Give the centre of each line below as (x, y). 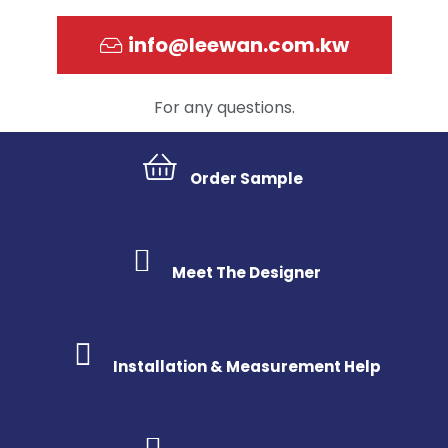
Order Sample (246, 178)
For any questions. (224, 107)
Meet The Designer (246, 272)
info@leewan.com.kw (238, 45)
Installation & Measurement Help (246, 366)
